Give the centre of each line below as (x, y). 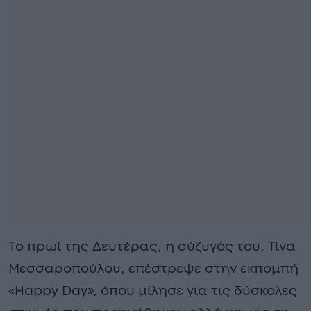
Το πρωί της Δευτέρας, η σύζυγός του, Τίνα (152, 246)
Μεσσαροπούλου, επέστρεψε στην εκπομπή (153, 269)
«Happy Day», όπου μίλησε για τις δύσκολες (153, 291)
